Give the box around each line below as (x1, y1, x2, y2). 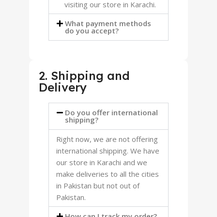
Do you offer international (65, 108, 158, 117)
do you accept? (65, 26, 119, 35)
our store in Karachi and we (56, 157, 147, 167)
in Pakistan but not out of (56, 181, 139, 190)
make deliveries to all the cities (56, 169, 159, 179)
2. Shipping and (39, 68, 130, 83)
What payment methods (65, 18, 151, 28)
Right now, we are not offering (56, 134, 158, 144)
